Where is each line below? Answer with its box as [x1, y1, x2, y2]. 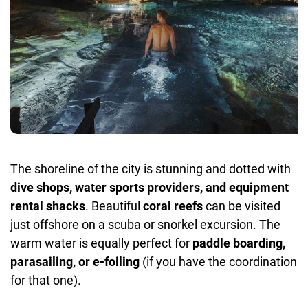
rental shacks [10, 198, 85, 213]
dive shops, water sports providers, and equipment [10, 179, 289, 195]
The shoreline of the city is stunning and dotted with [10, 161, 291, 176]
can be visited [203, 198, 280, 213]
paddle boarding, [192, 235, 285, 250]
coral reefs [143, 198, 203, 213]
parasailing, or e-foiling [10, 254, 140, 269]
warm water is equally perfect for [10, 235, 192, 250]
